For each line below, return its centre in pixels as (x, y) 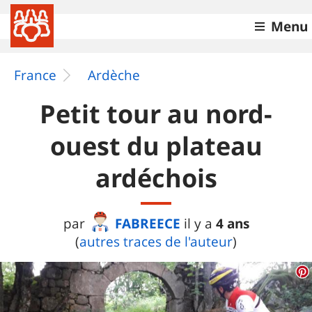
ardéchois (156, 178)
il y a (200, 224)
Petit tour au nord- (156, 114)
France (35, 75)
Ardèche (114, 75)
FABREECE (147, 223)
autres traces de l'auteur (156, 242)
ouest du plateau (156, 146)
